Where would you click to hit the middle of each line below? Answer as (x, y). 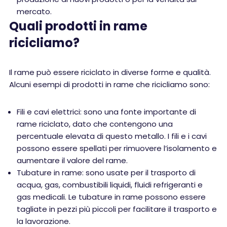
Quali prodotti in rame (78, 26)
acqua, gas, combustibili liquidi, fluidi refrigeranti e (110, 185)
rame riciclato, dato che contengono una (95, 124)
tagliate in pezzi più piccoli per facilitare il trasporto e (117, 209)
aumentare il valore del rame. (72, 160)
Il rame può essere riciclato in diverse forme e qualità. (110, 72)
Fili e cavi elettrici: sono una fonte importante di (106, 112)
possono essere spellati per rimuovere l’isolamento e (117, 148)
